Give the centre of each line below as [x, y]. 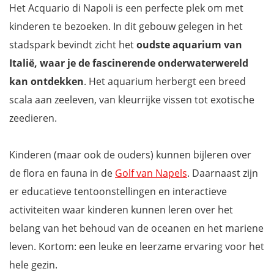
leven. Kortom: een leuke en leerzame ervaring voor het [137, 247]
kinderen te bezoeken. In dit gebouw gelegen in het [126, 27]
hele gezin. [33, 265]
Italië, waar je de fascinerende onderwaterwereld [129, 63]
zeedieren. [33, 118]
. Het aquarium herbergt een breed [165, 82]
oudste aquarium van [188, 45]
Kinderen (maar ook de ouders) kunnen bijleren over [130, 155]
